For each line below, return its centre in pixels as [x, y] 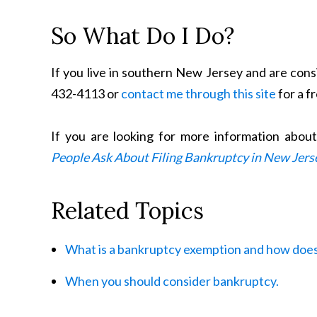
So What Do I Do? [143, 36]
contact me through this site [197, 93]
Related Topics [127, 211]
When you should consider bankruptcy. [172, 281]
